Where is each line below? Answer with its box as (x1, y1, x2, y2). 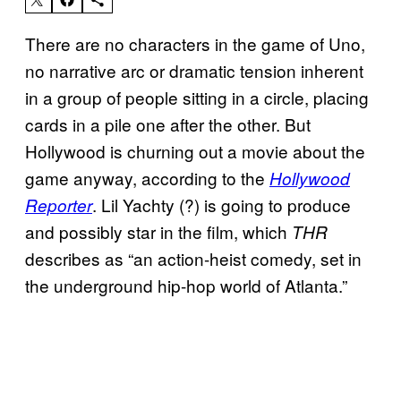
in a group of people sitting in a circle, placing (25, 84, 369, 109)
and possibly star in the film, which (25, 218, 292, 243)
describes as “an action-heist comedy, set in (25, 245, 362, 270)
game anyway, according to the (25, 165, 269, 190)
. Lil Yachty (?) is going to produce (92, 192, 351, 217)
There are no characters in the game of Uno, (25, 30, 365, 55)
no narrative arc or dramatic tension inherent (25, 57, 363, 82)
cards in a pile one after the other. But (25, 111, 311, 136)
